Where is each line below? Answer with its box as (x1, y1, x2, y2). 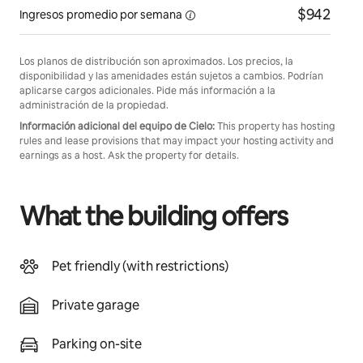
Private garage (52, 297, 139, 314)
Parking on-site (52, 335, 142, 352)
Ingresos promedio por (19, 7, 138, 22)
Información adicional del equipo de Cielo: (19, 120, 215, 133)
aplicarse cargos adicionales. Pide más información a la (19, 84, 275, 97)
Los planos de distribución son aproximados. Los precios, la (19, 55, 293, 68)
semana (140, 7, 182, 22)
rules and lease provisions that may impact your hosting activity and (19, 135, 334, 147)
